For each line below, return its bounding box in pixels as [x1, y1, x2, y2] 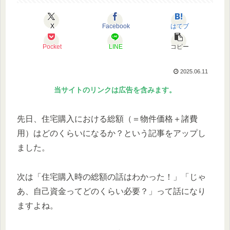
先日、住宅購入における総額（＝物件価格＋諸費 [17, 114, 198, 123]
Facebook [102, 22, 130, 30]
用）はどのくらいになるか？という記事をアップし [17, 128, 206, 138]
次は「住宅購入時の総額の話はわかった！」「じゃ [17, 172, 206, 181]
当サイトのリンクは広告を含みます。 [54, 85, 176, 94]
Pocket [43, 43, 62, 50]
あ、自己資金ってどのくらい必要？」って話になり [17, 186, 206, 196]
